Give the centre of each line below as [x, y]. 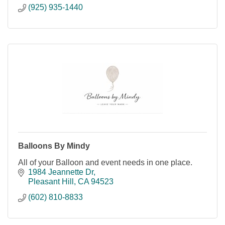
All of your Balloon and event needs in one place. [105, 163]
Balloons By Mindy [54, 146]
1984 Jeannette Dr [61, 172]
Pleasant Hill [51, 182]
